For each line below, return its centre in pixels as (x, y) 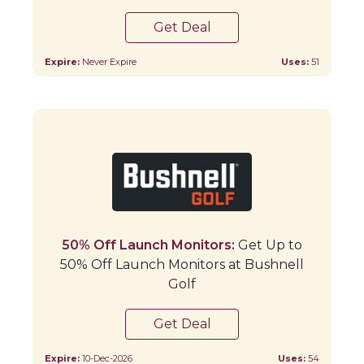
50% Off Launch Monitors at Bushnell (182, 264)
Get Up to (269, 245)
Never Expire (109, 61)
